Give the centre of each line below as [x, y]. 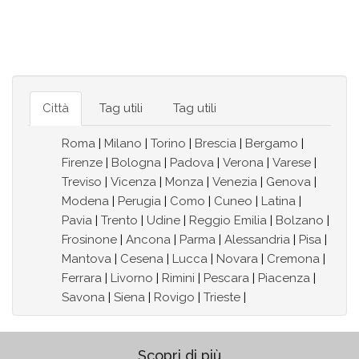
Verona [243, 163]
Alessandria [257, 240]
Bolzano [300, 221]
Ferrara [82, 278]
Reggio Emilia [228, 221]
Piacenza [284, 278]
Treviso [82, 182]
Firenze [82, 163]
